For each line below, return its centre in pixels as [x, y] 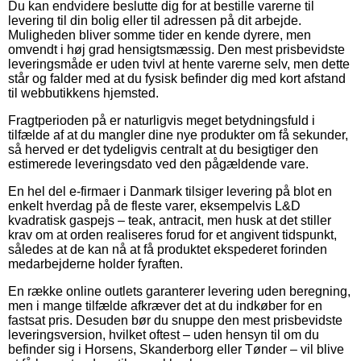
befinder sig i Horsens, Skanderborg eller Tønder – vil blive [176, 349]
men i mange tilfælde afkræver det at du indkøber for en [165, 305]
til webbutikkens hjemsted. [83, 93]
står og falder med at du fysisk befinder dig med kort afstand [177, 78]
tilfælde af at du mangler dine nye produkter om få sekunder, [178, 135]
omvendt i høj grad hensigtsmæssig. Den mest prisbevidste [176, 49]
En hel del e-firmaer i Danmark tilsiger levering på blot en [170, 191]
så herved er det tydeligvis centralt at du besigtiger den [163, 149]
